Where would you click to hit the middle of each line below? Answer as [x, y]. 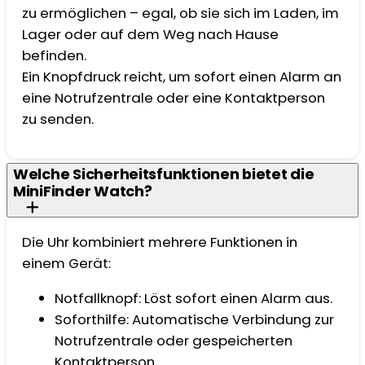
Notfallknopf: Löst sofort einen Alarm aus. [196, 298]
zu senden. [60, 119]
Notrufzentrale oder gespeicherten [174, 340]
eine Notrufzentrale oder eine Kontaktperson [174, 97]
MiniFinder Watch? [83, 191]
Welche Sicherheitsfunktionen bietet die [164, 174]
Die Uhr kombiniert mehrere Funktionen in [160, 242]
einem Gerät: [68, 264]
